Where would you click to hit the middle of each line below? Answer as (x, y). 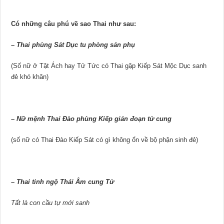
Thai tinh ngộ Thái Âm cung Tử (65, 181)
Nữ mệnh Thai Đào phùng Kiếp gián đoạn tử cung (94, 118)
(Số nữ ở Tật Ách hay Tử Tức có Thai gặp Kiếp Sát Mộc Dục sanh (109, 65)
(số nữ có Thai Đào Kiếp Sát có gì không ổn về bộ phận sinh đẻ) (105, 139)
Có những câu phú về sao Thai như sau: (74, 23)
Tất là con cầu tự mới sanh (50, 202)
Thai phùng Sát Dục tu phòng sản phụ (76, 44)
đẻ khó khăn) (30, 76)
